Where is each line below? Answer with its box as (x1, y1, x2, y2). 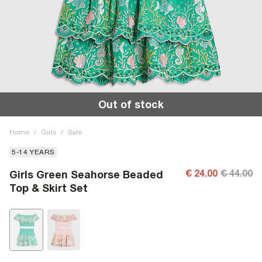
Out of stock (98, 98, 164, 111)
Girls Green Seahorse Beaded (9, 168, 163, 181)
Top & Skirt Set (9, 182, 88, 194)
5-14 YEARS (12, 148, 54, 156)
